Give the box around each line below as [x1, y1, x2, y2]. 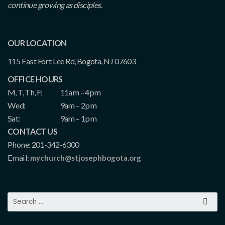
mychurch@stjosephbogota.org [30, 153, 141, 163]
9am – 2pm [60, 100, 97, 110]
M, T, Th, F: [8, 87, 43, 97]
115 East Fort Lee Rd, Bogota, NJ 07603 [8, 56, 136, 66]
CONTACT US [8, 127, 57, 137]
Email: [8, 153, 30, 163]
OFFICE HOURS [8, 74, 63, 84]
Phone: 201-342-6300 [8, 140, 79, 150]
